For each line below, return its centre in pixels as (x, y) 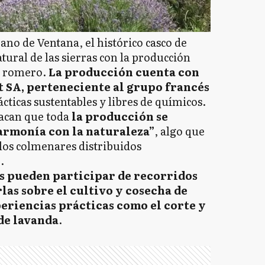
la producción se (119, 117)
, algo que (179, 131)
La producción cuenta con (124, 72)
